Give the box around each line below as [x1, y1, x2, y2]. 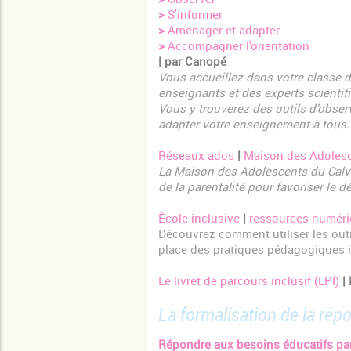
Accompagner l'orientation [165, 38, 309, 54]
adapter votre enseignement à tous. [158, 116, 349, 132]
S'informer [165, 6, 223, 23]
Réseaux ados [158, 147, 234, 164]
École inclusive [158, 210, 240, 226]
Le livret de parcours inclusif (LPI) [158, 273, 339, 289]
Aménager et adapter [165, 22, 280, 38]
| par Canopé [158, 53, 226, 70]
